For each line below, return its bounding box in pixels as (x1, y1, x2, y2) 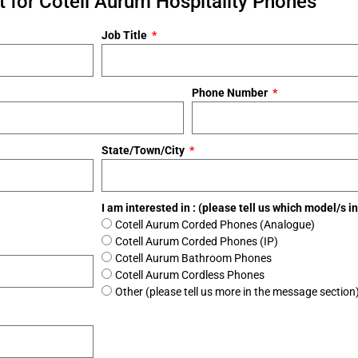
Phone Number (192, 86, 270, 99)
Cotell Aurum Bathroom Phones (115, 252, 272, 265)
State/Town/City (101, 144, 187, 157)
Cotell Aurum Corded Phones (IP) (115, 235, 278, 248)
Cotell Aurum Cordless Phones (115, 268, 265, 281)
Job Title (101, 29, 149, 42)
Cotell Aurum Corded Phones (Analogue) (115, 218, 315, 231)
